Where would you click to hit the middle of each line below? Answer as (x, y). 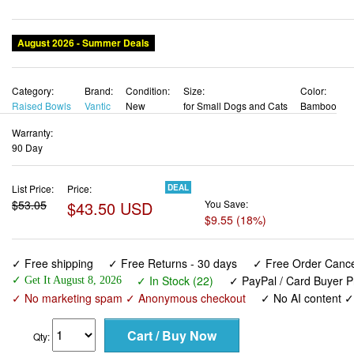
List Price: (33, 140)
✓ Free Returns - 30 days (173, 215)
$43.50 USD (109, 160)
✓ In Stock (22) (175, 232)
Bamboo (318, 57)
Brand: (98, 42)
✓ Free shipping (53, 215)
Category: (33, 42)
